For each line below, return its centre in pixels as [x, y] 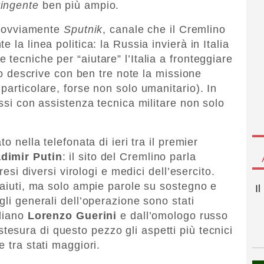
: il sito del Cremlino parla [129, 156]
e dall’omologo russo [173, 215]
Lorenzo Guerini [72, 215]
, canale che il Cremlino [164, 29]
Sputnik [83, 29]
